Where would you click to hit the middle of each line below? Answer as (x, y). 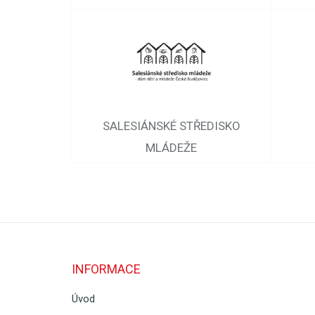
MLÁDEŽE (171, 148)
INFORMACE (106, 269)
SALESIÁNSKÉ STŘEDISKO (171, 126)
